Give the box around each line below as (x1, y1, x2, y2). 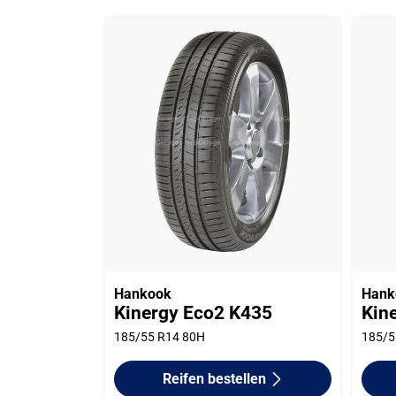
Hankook (114, 285, 172, 302)
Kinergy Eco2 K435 (114, 301, 273, 324)
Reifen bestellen (162, 369, 266, 387)
